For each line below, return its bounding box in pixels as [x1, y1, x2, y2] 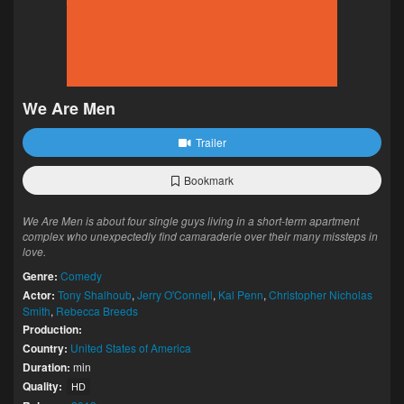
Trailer [195, 134, 226, 150]
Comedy [60, 268, 102, 283]
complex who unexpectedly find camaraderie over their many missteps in [23, 228, 378, 243]
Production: [23, 321, 82, 337]
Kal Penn [218, 287, 263, 302]
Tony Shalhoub [58, 287, 132, 302]
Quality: [23, 378, 62, 394]
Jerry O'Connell [137, 287, 213, 302]
